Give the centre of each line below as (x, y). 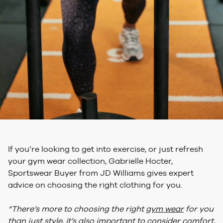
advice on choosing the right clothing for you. (96, 185)
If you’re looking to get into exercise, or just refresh (106, 149)
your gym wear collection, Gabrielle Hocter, (90, 161)
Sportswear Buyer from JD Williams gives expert (101, 173)
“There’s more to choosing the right (77, 209)
